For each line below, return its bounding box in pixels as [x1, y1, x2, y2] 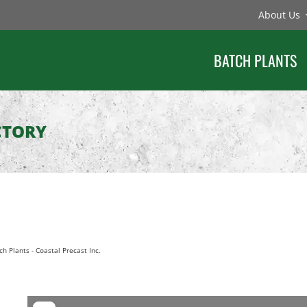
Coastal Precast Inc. [35, 245, 101, 256]
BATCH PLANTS [214, 49, 297, 71]
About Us [258, 8, 301, 21]
